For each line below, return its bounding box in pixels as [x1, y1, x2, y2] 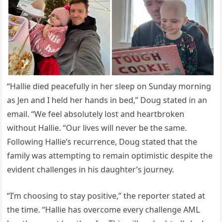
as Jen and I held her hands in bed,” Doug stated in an [7, 94, 208, 106]
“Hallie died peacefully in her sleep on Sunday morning [7, 80, 212, 92]
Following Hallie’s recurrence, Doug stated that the [7, 136, 198, 147]
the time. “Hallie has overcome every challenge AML [7, 204, 200, 215]
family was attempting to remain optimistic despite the [7, 150, 213, 161]
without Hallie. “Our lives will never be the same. [7, 122, 187, 133]
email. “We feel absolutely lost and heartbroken [7, 108, 185, 119]
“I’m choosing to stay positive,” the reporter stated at [7, 190, 206, 201]
